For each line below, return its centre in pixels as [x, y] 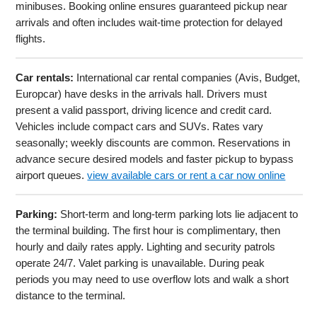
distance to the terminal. [71, 295]
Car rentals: [45, 77]
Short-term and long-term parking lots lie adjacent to [178, 214]
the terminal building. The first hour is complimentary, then [148, 230]
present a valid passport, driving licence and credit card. [144, 110]
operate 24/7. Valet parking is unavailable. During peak [140, 263]
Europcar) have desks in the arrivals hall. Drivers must [142, 93]
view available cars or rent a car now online [186, 175]
